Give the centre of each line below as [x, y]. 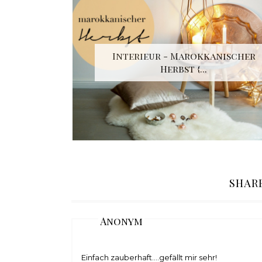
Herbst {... [184, 69]
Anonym [121, 221]
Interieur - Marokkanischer [184, 56]
